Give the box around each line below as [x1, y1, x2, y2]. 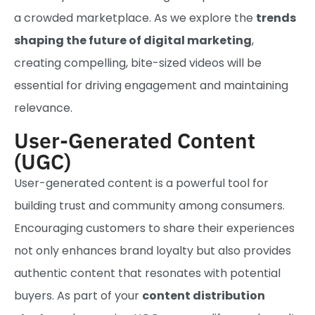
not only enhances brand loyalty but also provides [14, 242, 291, 259]
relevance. [14, 100, 72, 117]
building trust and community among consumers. [14, 197, 285, 214]
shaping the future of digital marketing [14, 32, 252, 49]
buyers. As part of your [14, 287, 142, 304]
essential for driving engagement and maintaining [14, 77, 288, 94]
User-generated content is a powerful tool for [14, 174, 269, 191]
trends [256, 10, 296, 27]
